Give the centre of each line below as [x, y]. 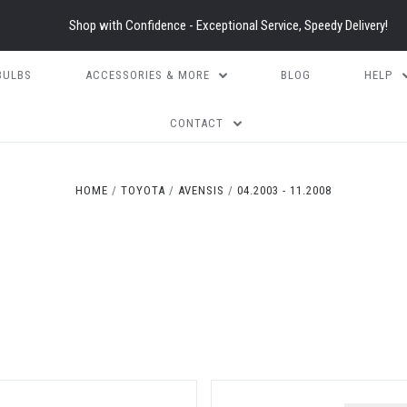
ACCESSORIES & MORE [147, 75]
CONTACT [197, 123]
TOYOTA [143, 190]
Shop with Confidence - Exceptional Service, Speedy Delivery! [228, 25]
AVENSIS [202, 190]
